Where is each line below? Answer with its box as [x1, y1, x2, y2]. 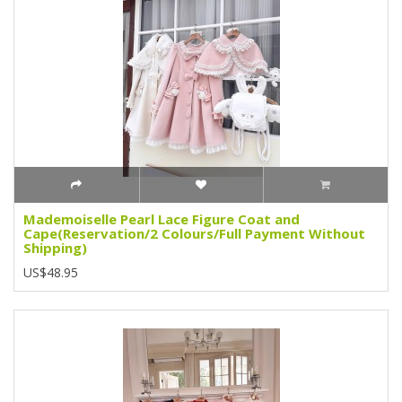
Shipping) [23, 238, 87, 257]
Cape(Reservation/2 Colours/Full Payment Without [23, 223, 365, 242]
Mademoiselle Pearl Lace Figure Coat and [23, 209, 300, 228]
